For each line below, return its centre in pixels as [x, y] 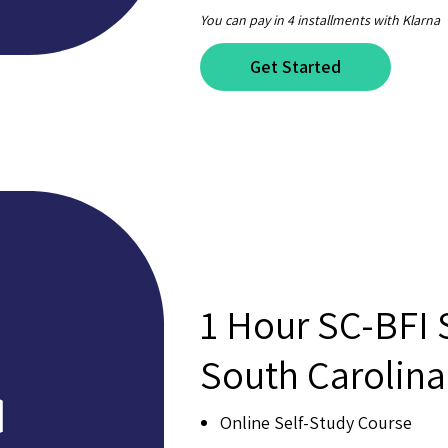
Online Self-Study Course [316, 422]
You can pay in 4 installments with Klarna [320, 20]
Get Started [295, 66]
